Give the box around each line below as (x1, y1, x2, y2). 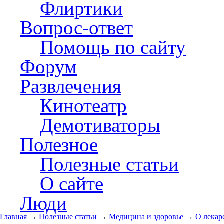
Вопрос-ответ (20, 17, 133, 38)
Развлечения (20, 75, 121, 97)
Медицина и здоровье (109, 212, 183, 221)
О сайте (40, 173, 103, 194)
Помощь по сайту (40, 36, 186, 58)
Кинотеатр (40, 95, 127, 116)
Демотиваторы (40, 114, 160, 136)
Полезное (20, 134, 98, 155)
